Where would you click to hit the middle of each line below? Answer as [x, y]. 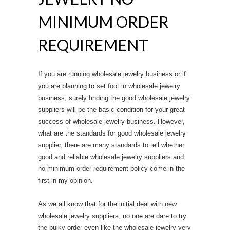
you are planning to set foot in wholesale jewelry [109, 86]
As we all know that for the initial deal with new [107, 204]
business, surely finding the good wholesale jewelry [114, 98]
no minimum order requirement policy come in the [111, 169]
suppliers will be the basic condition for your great [111, 110]
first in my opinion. [65, 180]
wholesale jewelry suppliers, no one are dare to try [112, 216]
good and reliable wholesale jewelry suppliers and [111, 157]
